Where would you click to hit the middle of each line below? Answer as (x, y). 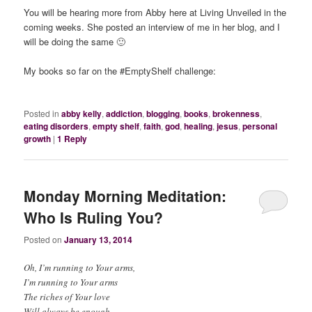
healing (198, 126)
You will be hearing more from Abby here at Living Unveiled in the (155, 12)
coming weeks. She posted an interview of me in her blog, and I (152, 26)
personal (260, 126)
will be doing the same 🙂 (75, 41)
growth (38, 139)
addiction (124, 114)
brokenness (236, 114)
